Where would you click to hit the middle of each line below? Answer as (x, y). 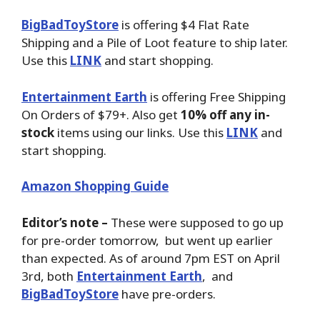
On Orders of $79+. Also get (101, 114)
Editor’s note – (65, 222)
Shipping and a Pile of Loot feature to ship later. (155, 43)
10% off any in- (225, 114)
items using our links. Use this (140, 132)
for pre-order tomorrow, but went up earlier (147, 240)
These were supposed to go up (196, 222)
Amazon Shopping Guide (95, 186)
